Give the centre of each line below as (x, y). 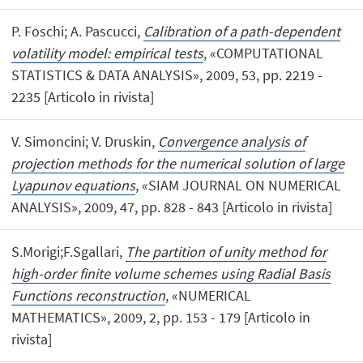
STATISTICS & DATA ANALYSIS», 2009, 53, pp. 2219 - (167, 75)
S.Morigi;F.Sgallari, (69, 252)
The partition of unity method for (226, 252)
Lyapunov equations (74, 185)
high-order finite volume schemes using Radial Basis (171, 274)
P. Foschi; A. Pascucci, (78, 31)
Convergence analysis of (232, 141)
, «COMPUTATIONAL (264, 53)
